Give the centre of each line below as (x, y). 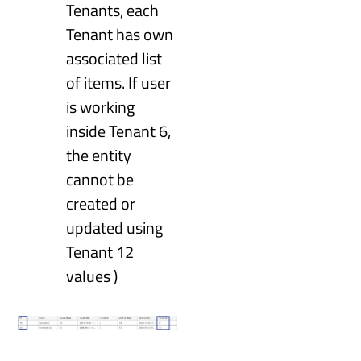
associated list (114, 59)
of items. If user (119, 83)
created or (101, 204)
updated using (115, 228)
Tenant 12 (100, 252)
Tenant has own (120, 35)
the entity (99, 156)
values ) (92, 276)
